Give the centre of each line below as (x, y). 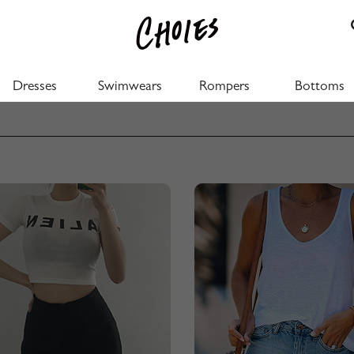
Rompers (224, 88)
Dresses (35, 88)
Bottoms (319, 88)
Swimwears (130, 88)
